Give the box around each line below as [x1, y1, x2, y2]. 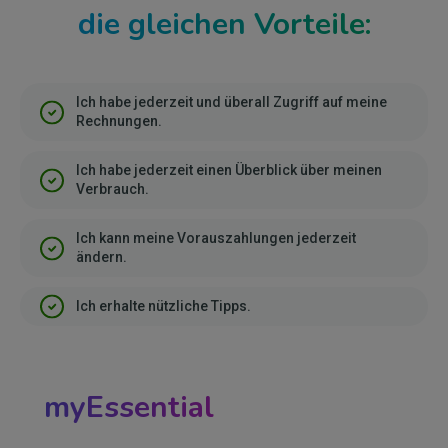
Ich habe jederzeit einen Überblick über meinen [76, 162, 382, 178]
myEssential [44, 387, 214, 428]
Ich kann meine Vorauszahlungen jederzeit [76, 230, 356, 246]
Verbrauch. [76, 181, 149, 197]
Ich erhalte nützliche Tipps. [76, 298, 251, 314]
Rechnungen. [76, 113, 162, 129]
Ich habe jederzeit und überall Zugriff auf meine [76, 94, 387, 110]
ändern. [76, 249, 127, 265]
